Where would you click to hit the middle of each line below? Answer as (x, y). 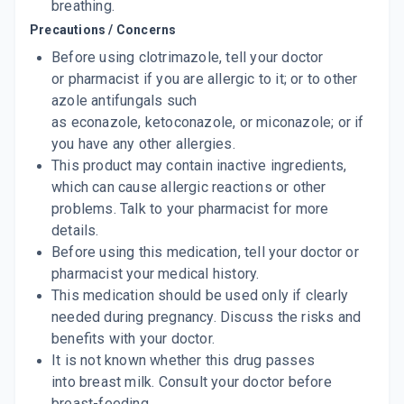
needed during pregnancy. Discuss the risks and (207, 317)
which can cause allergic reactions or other (189, 187)
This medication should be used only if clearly (200, 295)
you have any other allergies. (145, 144)
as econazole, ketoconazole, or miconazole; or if (208, 122)
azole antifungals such (124, 101)
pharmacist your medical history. (156, 274)
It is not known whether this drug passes (183, 360)
